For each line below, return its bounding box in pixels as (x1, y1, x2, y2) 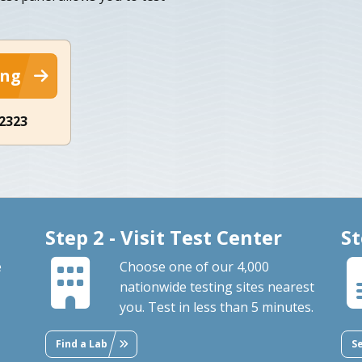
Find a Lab (55, 336, 107, 351)
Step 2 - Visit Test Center (44, 223, 282, 250)
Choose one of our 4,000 (119, 257, 269, 276)
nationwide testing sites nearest (119, 277, 314, 296)
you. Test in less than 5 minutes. (119, 297, 314, 316)
